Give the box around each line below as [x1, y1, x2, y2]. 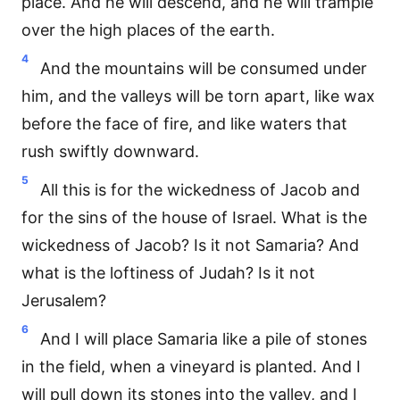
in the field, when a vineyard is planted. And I [21, 357, 361, 376]
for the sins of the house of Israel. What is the [21, 208, 367, 227]
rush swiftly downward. [21, 142, 199, 161]
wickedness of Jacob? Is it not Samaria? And [21, 236, 359, 254]
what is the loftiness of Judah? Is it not [21, 263, 315, 282]
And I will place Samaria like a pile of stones [40, 329, 367, 348]
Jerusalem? [21, 291, 106, 310]
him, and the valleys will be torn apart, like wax [21, 87, 375, 105]
